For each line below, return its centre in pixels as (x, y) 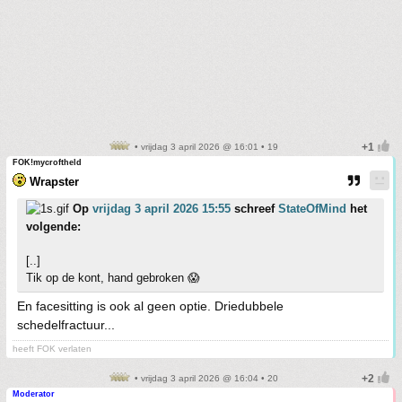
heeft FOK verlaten (52, 349)
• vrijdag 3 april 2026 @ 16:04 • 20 (205, 379)
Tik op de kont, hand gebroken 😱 (113, 278)
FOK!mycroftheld (47, 163)
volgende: (53, 227)
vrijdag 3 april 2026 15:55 (162, 209)
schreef (254, 209)
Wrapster (54, 182)
